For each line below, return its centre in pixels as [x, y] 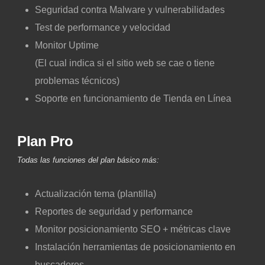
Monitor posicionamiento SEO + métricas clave [133, 229]
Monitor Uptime [67, 45]
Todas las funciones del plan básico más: [88, 160]
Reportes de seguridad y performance [114, 211]
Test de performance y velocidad [104, 27]
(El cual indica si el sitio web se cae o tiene [125, 63]
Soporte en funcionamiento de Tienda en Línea [133, 98]
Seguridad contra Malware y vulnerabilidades [130, 9]
